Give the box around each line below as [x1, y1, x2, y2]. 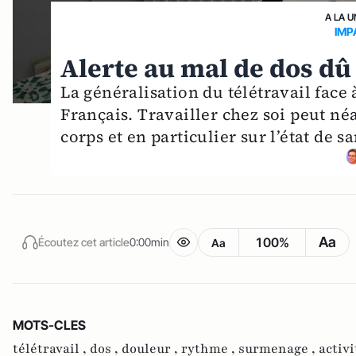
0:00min [130, 234, 169, 249]
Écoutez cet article [38, 234, 130, 249]
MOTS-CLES [13, 317, 86, 334]
